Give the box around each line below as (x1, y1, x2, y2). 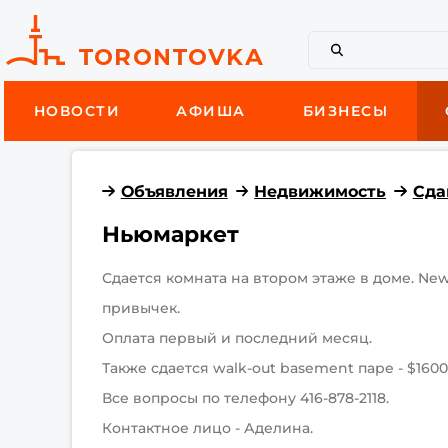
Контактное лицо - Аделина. (102, 419, 314, 437)
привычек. (102, 299, 181, 317)
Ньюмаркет (102, 221, 240, 248)
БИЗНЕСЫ (302, 102, 389, 120)
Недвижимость (254, 181, 387, 201)
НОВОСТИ (33, 102, 121, 120)
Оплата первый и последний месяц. (102, 329, 373, 347)
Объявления (120, 181, 228, 201)
